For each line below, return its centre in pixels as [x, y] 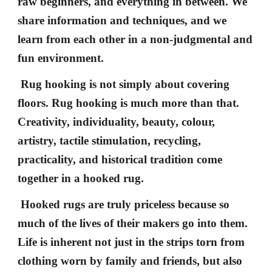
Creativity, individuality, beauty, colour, [117, 122]
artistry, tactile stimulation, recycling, [110, 141]
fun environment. [61, 58]
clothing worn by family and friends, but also [130, 261]
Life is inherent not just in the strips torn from [131, 242]
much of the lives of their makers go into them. [133, 223]
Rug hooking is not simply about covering [124, 84]
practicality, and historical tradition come [120, 159]
